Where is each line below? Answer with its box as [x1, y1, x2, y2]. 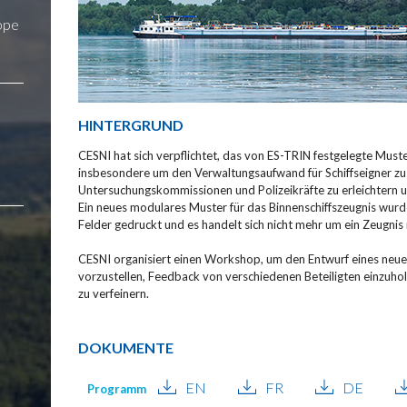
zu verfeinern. [77, 286, 149, 302]
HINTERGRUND [77, 116, 184, 134]
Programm [86, 382, 146, 397]
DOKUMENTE [77, 339, 174, 357]
